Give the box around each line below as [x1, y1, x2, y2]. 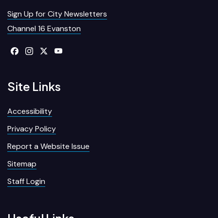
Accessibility [7, 106, 52, 116]
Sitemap [7, 158, 36, 169]
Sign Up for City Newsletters [7, 8, 107, 19]
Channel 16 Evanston [7, 23, 81, 34]
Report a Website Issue [7, 141, 90, 151]
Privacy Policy [7, 123, 56, 134]
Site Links [7, 78, 61, 93]
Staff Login [7, 176, 45, 186]
